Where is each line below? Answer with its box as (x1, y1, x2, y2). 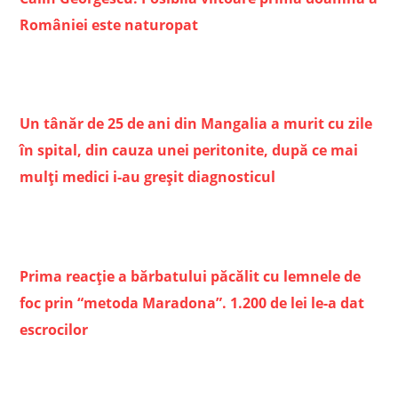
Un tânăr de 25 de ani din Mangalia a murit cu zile (20, 114, 373, 134)
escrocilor (20, 319, 89, 339)
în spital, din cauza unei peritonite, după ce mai (20, 140, 359, 161)
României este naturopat (20, 15, 199, 36)
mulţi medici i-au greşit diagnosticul (20, 167, 276, 187)
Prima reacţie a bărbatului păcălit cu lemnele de (20, 266, 362, 286)
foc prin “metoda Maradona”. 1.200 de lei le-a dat (20, 292, 365, 313)
